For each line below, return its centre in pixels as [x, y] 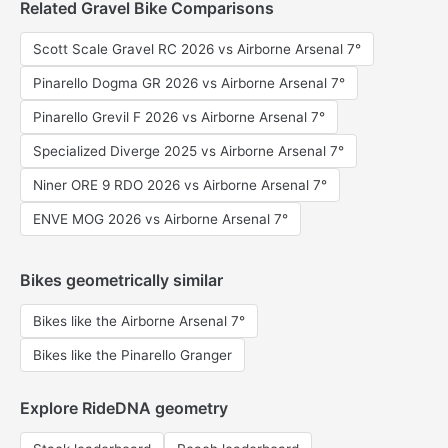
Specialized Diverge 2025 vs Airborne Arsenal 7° [188, 151]
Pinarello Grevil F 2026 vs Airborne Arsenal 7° [179, 117]
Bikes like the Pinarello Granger [132, 355]
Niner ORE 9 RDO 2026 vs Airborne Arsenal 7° [180, 185]
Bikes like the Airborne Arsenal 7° [139, 321]
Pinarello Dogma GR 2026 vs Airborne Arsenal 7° [189, 83]
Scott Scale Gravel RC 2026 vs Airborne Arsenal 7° [197, 49]
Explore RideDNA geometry [124, 408]
